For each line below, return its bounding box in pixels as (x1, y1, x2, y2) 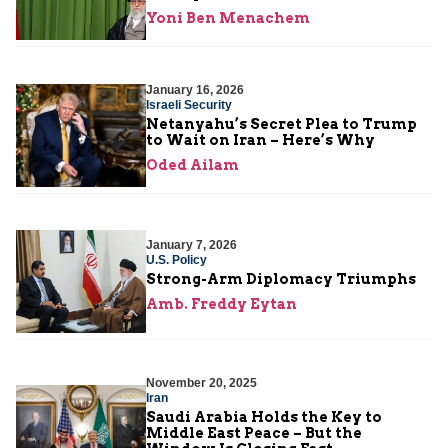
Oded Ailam (146, 157, 239, 174)
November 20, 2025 (146, 376, 257, 391)
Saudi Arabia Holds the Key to (146, 409, 382, 426)
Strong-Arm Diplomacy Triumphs (146, 270, 416, 287)
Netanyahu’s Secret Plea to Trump (146, 116, 417, 133)
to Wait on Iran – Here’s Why (146, 132, 375, 149)
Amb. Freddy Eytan (146, 295, 297, 312)
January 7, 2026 (146, 237, 237, 252)
